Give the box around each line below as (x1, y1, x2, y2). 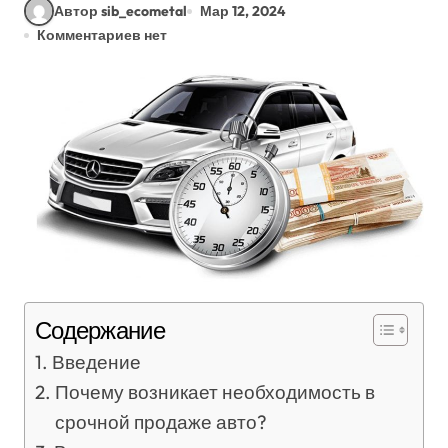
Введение (51, 349, 141, 374)
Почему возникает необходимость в (54, 379, 375, 404)
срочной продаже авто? (54, 409, 267, 434)
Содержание (35, 314, 165, 345)
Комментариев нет (37, 26, 167, 44)
